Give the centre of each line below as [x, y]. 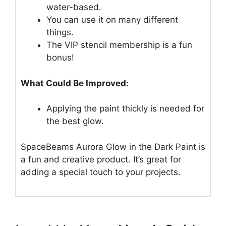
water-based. [74, 7]
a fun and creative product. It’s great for [101, 159]
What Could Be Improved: [75, 83]
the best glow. [75, 121]
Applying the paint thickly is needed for [125, 109]
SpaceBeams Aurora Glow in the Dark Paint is [113, 147]
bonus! [60, 58]
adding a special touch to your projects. [101, 172]
